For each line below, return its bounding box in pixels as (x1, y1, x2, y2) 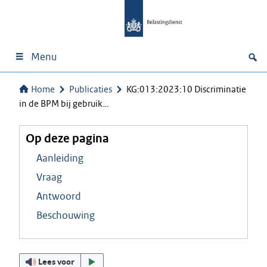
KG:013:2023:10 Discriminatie (126, 83, 246, 95)
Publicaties (69, 83, 112, 95)
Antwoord (36, 190, 81, 203)
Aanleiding (36, 151, 83, 164)
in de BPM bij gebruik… (19, 98, 109, 109)
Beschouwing (36, 209, 95, 222)
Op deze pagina (26, 131, 109, 146)
